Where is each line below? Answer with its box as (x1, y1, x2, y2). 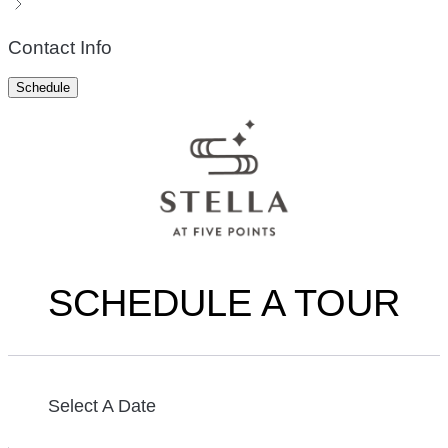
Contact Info (8, 36, 112, 58)
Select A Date (48, 396, 156, 417)
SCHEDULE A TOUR (48, 282, 400, 325)
